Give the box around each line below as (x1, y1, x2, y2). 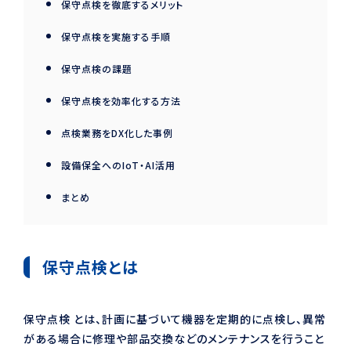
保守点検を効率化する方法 (61, 93, 181, 107)
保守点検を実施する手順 (61, 29, 171, 43)
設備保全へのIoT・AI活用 (61, 157, 175, 172)
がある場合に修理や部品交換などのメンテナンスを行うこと (24, 330, 324, 346)
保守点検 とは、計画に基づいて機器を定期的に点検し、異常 (24, 310, 326, 327)
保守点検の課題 (61, 61, 132, 75)
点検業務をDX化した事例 (61, 125, 173, 139)
